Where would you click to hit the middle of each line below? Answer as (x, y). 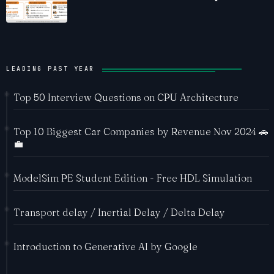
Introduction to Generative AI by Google (106, 247)
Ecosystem (99, 8)
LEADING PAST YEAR (50, 69)
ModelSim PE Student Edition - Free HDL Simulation (133, 178)
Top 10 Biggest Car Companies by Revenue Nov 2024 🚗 (141, 132)
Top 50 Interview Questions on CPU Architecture (126, 98)
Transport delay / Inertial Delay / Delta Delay (119, 213)
